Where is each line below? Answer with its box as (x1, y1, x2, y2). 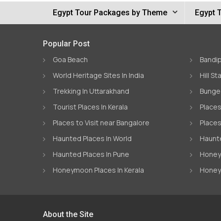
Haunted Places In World (53, 134, 132, 143)
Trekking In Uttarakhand (53, 86, 129, 96)
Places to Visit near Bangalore (53, 118, 149, 127)
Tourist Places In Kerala (53, 102, 128, 111)
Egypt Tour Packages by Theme (53, 8, 167, 17)
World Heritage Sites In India (53, 71, 144, 80)
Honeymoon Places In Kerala (53, 165, 144, 175)
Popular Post (43, 39, 90, 48)
